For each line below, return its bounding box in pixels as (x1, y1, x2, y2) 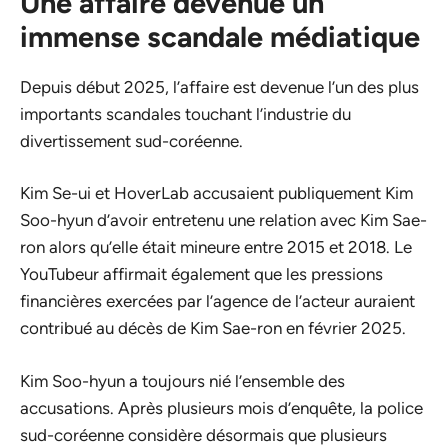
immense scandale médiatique (20, 18, 420, 54)
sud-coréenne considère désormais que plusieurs (20, 424, 387, 445)
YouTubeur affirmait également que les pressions (20, 264, 383, 285)
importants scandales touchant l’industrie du (20, 103, 351, 124)
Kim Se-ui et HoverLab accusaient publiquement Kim (20, 183, 413, 204)
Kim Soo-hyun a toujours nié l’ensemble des (20, 370, 345, 391)
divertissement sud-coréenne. (20, 130, 243, 151)
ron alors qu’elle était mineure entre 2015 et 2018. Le (20, 237, 412, 258)
